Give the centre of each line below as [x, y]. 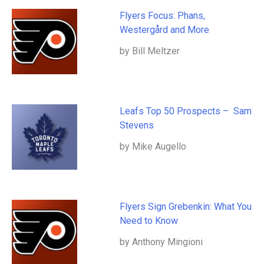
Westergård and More [165, 30]
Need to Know [149, 221]
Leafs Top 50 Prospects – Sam [186, 111]
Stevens [138, 126]
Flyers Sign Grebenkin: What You [186, 207]
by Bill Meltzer [150, 51]
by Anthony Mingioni [161, 242]
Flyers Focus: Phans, [163, 16]
